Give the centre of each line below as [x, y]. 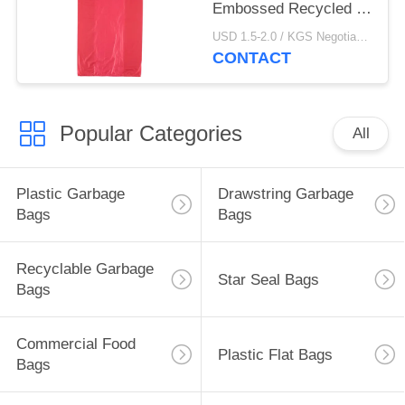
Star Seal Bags [268, 279]
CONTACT [252, 58]
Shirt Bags [248, 29]
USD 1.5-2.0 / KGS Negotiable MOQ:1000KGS [363, 38]
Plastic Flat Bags [275, 354]
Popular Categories [151, 133]
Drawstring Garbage [285, 194]
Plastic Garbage [70, 194]
